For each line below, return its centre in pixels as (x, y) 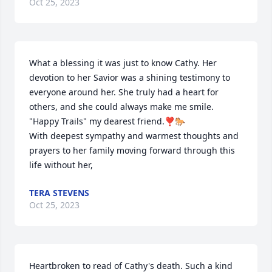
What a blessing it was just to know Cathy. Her (123, 63)
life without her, (61, 165)
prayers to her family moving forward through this (132, 150)
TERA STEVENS (59, 193)
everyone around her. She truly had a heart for (124, 92)
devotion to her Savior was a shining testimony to (130, 77)
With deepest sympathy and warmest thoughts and (134, 136)
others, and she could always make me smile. (121, 107)
